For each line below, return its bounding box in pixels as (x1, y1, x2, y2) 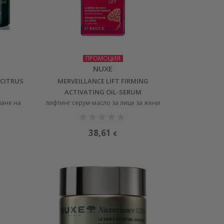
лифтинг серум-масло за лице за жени (45, 98, 160, 107)
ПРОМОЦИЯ (85, 53, 120, 62)
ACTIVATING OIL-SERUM (64, 87, 141, 96)
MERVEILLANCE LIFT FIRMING (57, 76, 148, 85)
